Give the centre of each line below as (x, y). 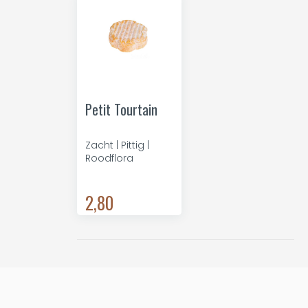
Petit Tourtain (121, 109)
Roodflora (109, 158)
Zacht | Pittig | (117, 145)
